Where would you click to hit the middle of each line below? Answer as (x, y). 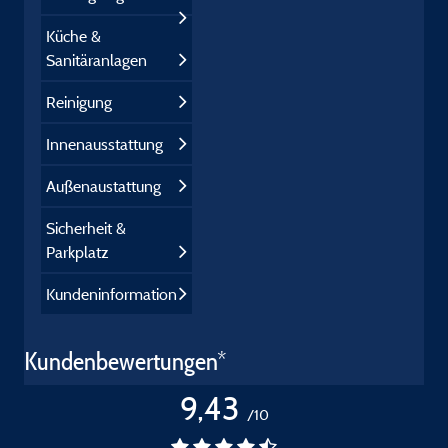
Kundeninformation (111, 294)
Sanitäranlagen (96, 60)
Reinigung (79, 102)
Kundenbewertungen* (125, 361)
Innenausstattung (104, 144)
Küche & (73, 36)
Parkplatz (77, 252)
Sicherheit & (86, 228)
